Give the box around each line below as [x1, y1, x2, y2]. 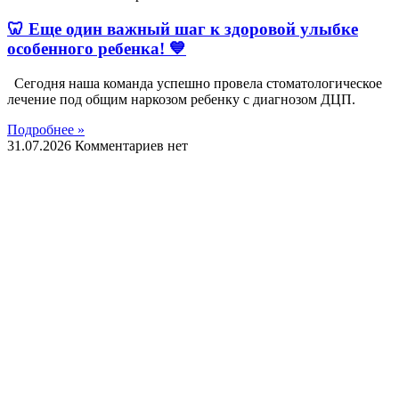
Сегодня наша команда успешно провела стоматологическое [7, 75, 382, 91]
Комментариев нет [75, 137, 188, 153]
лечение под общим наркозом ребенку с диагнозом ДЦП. [7, 91, 355, 107]
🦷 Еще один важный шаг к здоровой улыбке [7, 19, 358, 38]
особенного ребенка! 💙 [7, 38, 186, 58]
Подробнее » [7, 121, 85, 137]
